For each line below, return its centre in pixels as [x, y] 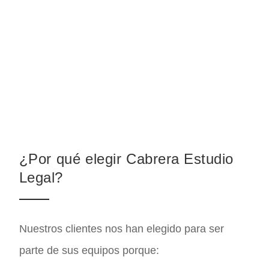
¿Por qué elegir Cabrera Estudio [126, 159]
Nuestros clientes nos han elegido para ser [122, 229]
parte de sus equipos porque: [89, 251]
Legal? [41, 178]
